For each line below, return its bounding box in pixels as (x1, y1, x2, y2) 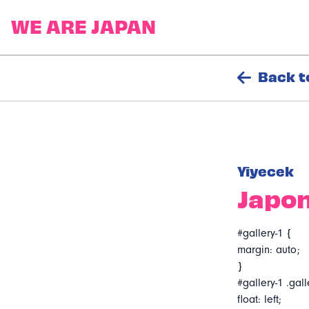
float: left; (237, 293, 281, 306)
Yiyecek (237, 162, 294, 179)
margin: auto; (237, 243, 300, 256)
